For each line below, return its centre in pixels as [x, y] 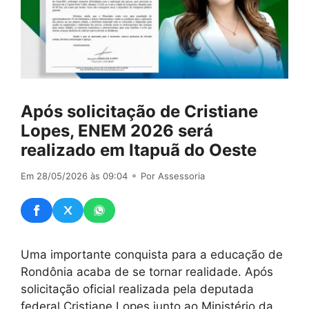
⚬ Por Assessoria [166, 176]
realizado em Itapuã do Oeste [139, 150]
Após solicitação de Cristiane [139, 112]
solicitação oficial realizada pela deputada [137, 289]
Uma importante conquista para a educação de [152, 254]
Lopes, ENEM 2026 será [117, 131]
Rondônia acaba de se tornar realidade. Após [147, 271]
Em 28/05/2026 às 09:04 [74, 176]
